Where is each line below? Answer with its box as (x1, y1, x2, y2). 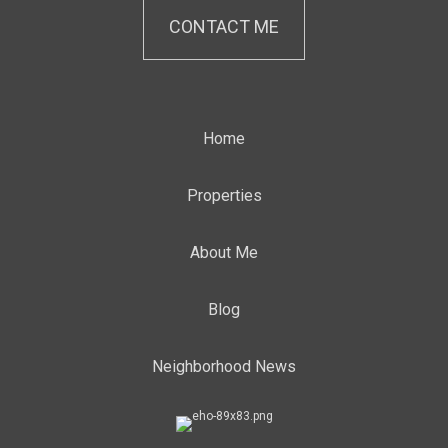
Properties (186, 186, 262, 205)
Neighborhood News (152, 357, 296, 376)
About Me (190, 243, 258, 262)
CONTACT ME (169, 16, 279, 37)
